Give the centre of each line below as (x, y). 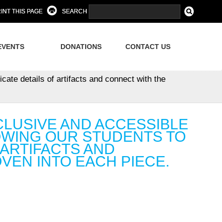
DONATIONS (81, 47)
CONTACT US (148, 47)
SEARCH (75, 11)
